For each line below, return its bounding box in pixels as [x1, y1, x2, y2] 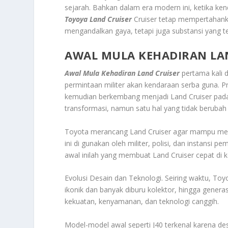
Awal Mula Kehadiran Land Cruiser [65, 68, 180, 78]
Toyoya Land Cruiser [65, 14, 132, 24]
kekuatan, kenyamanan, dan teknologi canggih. [65, 196, 219, 207]
